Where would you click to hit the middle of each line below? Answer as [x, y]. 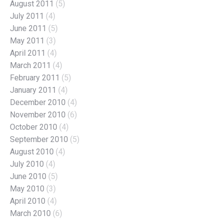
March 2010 [30, 213]
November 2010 [38, 114]
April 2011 [28, 53]
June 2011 [28, 28]
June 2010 [28, 176]
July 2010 [27, 164]
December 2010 [38, 102]
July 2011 [27, 16]
